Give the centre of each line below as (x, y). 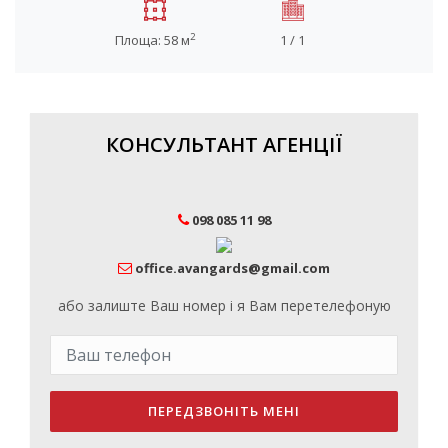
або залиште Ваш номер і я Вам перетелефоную (224, 305)
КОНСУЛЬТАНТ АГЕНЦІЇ (224, 144)
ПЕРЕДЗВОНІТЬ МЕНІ (224, 410)
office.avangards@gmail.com (232, 267)
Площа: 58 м (152, 39)
